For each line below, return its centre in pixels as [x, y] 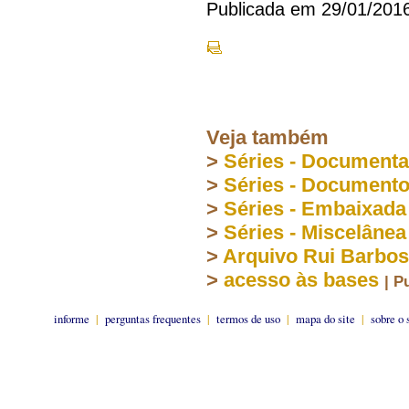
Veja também [267, 137]
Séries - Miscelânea [315, 232]
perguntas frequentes [153, 318]
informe [72, 318]
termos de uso [248, 318]
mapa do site [325, 318]
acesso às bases [301, 279]
